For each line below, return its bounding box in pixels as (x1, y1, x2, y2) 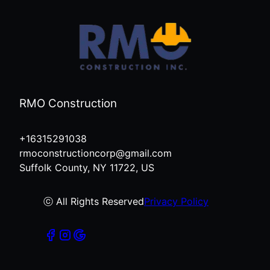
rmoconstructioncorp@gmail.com (19, 146, 172, 159)
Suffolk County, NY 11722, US (19, 161, 154, 174)
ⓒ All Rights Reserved (43, 195, 144, 207)
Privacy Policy (144, 195, 209, 207)
